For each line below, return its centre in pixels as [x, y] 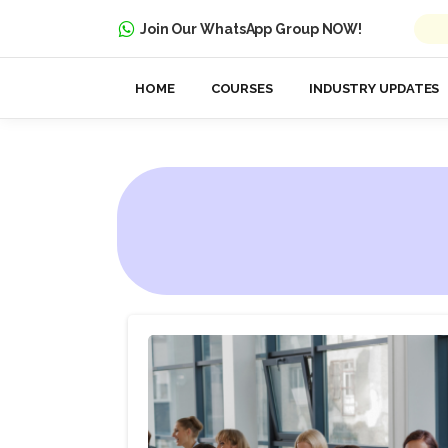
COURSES [241, 89]
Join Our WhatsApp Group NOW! [251, 28]
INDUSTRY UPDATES [374, 89]
